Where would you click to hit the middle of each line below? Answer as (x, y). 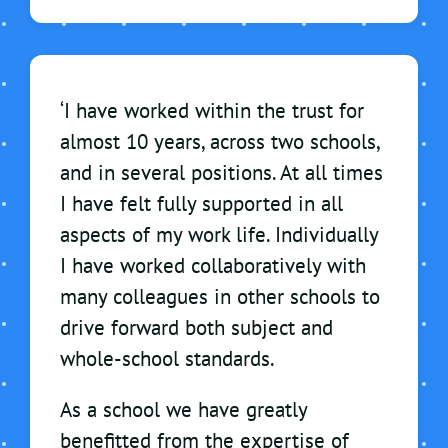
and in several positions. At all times (221, 173)
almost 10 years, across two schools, (219, 142)
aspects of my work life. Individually (219, 235)
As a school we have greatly (183, 410)
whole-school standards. (167, 359)
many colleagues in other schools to (220, 297)
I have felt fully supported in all (201, 204)
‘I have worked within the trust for (212, 111)
